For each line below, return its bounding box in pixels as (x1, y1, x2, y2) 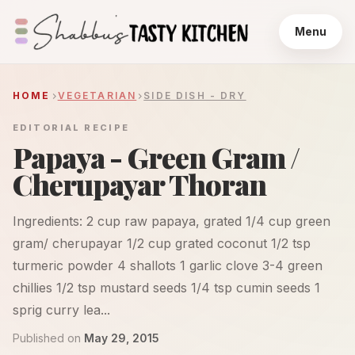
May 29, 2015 (84, 331, 159, 345)
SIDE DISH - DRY (143, 90, 246, 101)
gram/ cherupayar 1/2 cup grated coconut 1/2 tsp (13, 235, 311, 251)
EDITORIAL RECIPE (13, 122, 130, 133)
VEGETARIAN (57, 90, 137, 101)
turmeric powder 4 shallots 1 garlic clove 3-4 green (13, 258, 323, 273)
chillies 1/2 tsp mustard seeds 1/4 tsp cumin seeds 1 (13, 280, 320, 296)
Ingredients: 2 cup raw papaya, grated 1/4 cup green (13, 213, 330, 229)
